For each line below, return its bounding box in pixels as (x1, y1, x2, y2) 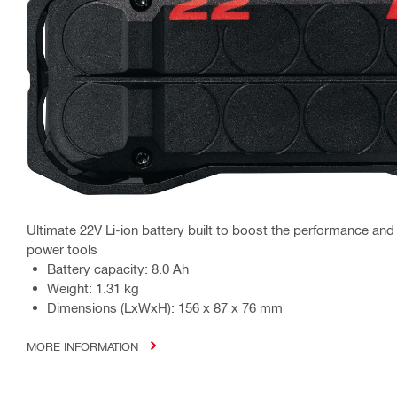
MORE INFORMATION (27, 339, 138, 353)
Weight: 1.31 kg (47, 279, 139, 296)
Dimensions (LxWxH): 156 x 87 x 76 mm (47, 299, 283, 315)
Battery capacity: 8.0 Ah (47, 260, 189, 276)
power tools (27, 240, 97, 257)
